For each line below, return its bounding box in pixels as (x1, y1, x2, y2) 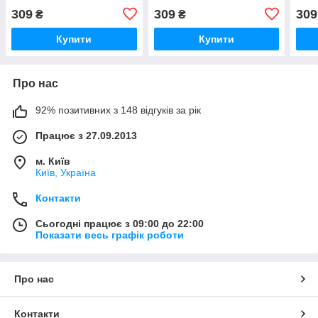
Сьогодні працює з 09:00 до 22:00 (35, 217, 204, 229)
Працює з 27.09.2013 (35, 129, 137, 141)
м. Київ (35, 155, 70, 167)
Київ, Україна (35, 166, 96, 178)
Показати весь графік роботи (35, 229, 184, 241)
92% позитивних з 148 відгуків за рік (35, 104, 201, 116)
